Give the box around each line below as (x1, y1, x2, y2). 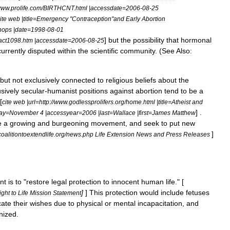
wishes (30, 199, 52, 207)
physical (76, 199, 103, 207)
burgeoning (52, 119, 89, 127)
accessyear (47, 109, 79, 116)
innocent (111, 178, 139, 186)
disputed (28, 47, 55, 55)
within (57, 47, 76, 55)
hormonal (181, 36, 212, 44)
